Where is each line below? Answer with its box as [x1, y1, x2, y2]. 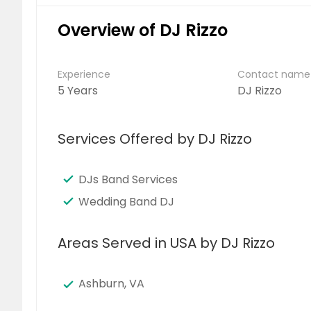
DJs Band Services [78, 171, 178, 187]
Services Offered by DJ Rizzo [58, 129, 252, 149]
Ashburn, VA [78, 276, 144, 292]
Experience [58, 67, 110, 81]
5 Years [58, 83, 98, 99]
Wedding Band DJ [78, 194, 174, 210]
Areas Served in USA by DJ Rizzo [58, 233, 275, 253]
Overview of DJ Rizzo [58, 19, 228, 42]
